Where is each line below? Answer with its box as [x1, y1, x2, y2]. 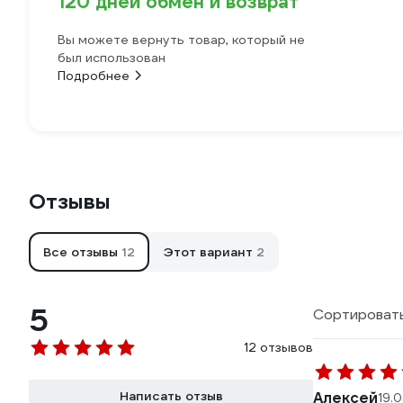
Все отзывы [43, 244, 121, 260]
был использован [58, 49, 166, 66]
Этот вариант [164, 244, 256, 260]
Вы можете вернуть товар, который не [58, 31, 305, 48]
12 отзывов [244, 339, 313, 355]
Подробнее [58, 67, 130, 84]
